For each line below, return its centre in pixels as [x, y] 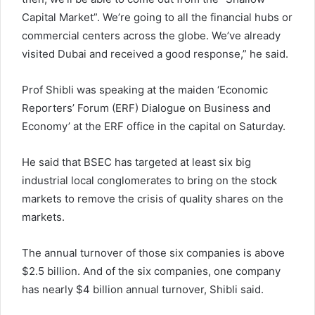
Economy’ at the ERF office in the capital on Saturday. [154, 126]
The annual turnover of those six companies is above [153, 252]
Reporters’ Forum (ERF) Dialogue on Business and [146, 108]
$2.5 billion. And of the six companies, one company [151, 271]
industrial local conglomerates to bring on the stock [149, 180]
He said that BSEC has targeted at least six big [136, 162]
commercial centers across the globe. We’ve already [151, 35]
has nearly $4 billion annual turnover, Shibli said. [143, 289]
